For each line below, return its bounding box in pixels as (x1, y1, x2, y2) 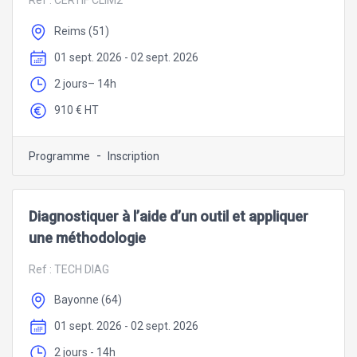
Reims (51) (54, 25, 109, 38)
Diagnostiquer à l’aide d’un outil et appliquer (29, 207, 308, 225)
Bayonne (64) (54, 293, 122, 307)
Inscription (108, 149, 159, 163)
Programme (29, 149, 90, 163)
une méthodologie (29, 229, 146, 246)
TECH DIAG (54, 262, 109, 276)
